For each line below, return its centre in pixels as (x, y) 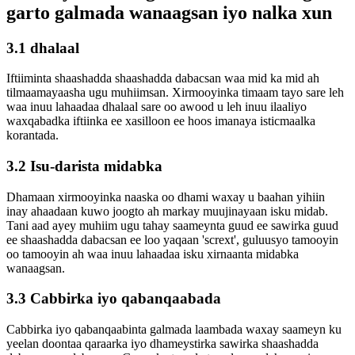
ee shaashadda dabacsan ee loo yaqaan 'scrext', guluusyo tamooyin (172, 239)
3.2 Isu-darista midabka (84, 166)
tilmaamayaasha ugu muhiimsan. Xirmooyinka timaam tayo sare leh (175, 93)
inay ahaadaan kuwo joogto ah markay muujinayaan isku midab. (167, 211)
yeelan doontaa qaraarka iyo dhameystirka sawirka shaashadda (162, 344)
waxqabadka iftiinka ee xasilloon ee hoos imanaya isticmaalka (161, 121)
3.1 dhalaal (43, 48)
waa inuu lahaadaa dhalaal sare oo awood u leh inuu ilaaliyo (157, 107)
